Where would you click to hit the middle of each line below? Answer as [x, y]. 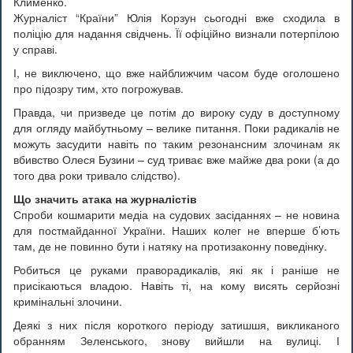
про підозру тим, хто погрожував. [98, 88]
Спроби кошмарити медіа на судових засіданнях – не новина [176, 214]
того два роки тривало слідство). [97, 175]
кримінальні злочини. [68, 301]
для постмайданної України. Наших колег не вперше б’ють [176, 230]
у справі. [35, 48]
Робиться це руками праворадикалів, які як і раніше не [176, 269]
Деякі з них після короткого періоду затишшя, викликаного [176, 324]
